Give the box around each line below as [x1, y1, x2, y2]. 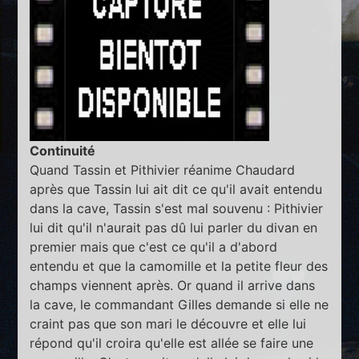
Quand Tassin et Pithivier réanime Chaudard [30, 162, 296, 179]
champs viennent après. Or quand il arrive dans [30, 277, 316, 294]
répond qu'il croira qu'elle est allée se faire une [30, 335, 314, 352]
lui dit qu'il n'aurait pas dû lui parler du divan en [30, 220, 318, 236]
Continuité [30, 143, 96, 159]
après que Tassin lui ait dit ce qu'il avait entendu [30, 181, 323, 198]
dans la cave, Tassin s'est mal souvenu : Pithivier [30, 200, 324, 217]
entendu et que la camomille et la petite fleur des [30, 258, 329, 275]
